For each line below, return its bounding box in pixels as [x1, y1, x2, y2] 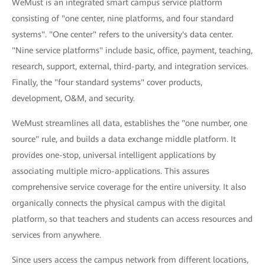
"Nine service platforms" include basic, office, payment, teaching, [12, 45, 253, 55]
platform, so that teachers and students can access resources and [12, 214, 253, 224]
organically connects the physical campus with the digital [12, 198, 225, 208]
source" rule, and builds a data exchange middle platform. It [12, 134, 236, 144]
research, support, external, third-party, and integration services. [12, 61, 248, 71]
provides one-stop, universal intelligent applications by [12, 150, 216, 160]
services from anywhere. [12, 230, 101, 240]
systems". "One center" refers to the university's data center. [12, 29, 233, 39]
